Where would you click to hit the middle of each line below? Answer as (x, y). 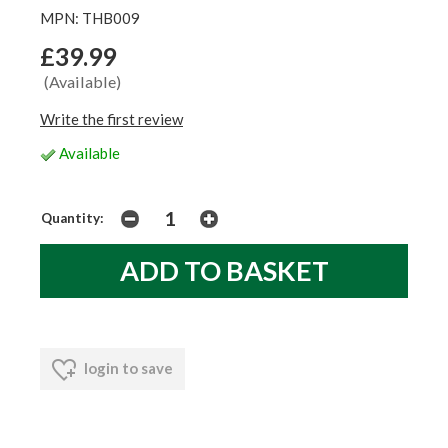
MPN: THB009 (90, 18)
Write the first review (111, 119)
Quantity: (72, 218)
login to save (127, 368)
